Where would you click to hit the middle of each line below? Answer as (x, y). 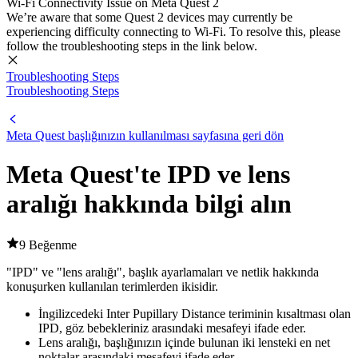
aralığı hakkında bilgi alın (149, 204)
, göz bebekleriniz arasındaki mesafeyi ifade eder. (183, 328)
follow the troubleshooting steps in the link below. (132, 46)
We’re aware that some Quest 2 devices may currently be (149, 17)
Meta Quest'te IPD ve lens (148, 175)
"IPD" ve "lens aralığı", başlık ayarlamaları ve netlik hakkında (163, 272)
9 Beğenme (48, 245)
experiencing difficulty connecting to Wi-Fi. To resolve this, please (173, 32)
